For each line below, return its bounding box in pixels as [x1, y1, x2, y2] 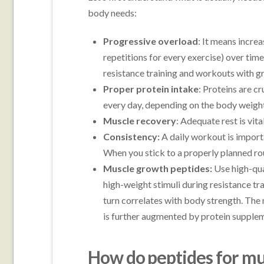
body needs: [87, 6, 137, 18]
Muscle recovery [103, 114, 177, 126]
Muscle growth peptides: [103, 162, 213, 174]
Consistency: [103, 130, 162, 142]
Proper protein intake [103, 82, 199, 94]
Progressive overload [103, 35, 199, 47]
